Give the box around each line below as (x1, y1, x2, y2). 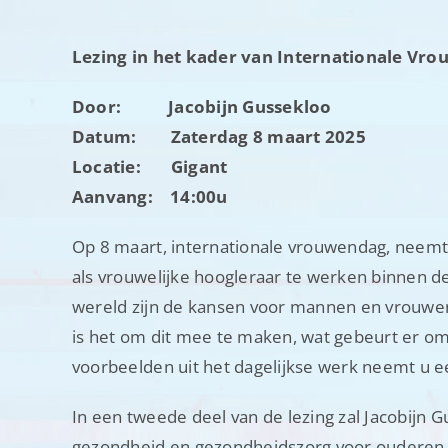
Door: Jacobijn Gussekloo (71, 95, 332, 119)
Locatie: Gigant (71, 155, 228, 179)
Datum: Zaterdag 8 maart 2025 (71, 125, 366, 149)
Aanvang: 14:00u (71, 185, 232, 209)
